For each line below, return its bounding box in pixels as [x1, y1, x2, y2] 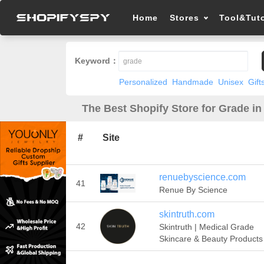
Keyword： [74, 56, 118, 65]
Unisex [217, 77, 243, 87]
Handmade [171, 77, 213, 87]
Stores [170, 13, 204, 22]
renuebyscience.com [159, 172, 246, 182]
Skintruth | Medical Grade [159, 222, 254, 232]
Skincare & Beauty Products [159, 234, 263, 243]
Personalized [118, 77, 167, 87]
